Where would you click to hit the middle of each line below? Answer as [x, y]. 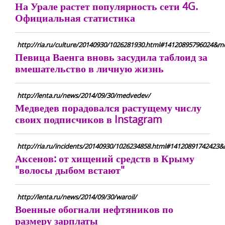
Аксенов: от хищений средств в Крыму [105, 158]
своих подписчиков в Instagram [89, 119]
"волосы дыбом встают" [70, 170]
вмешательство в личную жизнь [89, 69]
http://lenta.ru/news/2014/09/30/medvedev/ [84, 95]
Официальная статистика [75, 18]
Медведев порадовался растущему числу [108, 108]
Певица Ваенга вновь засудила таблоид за [111, 57]
